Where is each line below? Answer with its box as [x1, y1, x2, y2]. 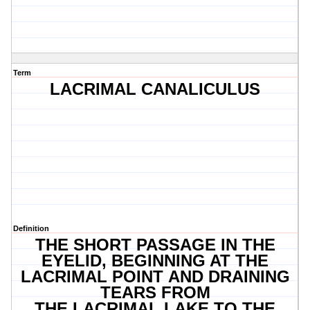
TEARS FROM [100, 283, 210, 302]
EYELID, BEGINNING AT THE [42, 251, 269, 271]
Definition [13, 224, 49, 233]
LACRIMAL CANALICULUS [50, 80, 261, 99]
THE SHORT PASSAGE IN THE [35, 235, 275, 255]
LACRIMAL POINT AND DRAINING [20, 267, 290, 286]
